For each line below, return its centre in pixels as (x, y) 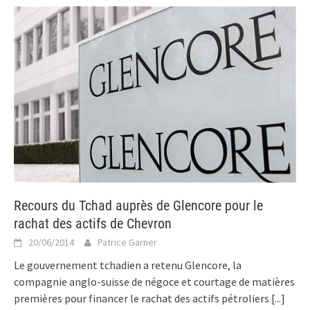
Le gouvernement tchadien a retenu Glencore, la (128, 265)
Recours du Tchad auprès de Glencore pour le (138, 206)
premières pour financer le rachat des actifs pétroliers (143, 299)
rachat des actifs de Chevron (93, 224)
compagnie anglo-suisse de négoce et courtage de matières (154, 282)
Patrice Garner (127, 243)
